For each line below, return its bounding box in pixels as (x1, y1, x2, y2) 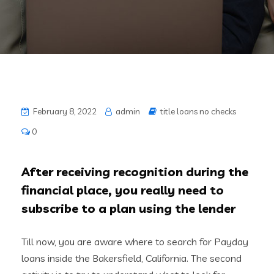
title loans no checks (160, 106, 236, 117)
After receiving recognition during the (21, 164, 248, 179)
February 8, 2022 (31, 106, 97, 117)
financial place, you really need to (21, 182, 224, 198)
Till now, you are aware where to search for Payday (21, 235, 248, 248)
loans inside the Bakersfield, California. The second (21, 252, 242, 264)
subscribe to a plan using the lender (21, 201, 235, 216)
